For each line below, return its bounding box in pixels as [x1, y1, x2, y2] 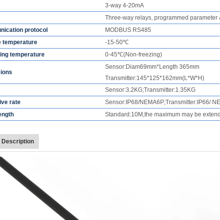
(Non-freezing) [123, 51, 163, 58]
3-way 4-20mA [105, 2, 144, 9]
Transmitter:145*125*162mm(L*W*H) [105, 75, 205, 82]
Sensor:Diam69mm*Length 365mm [105, 63, 200, 70]
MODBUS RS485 [105, 27, 152, 33]
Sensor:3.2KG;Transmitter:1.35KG [105, 86, 196, 93]
